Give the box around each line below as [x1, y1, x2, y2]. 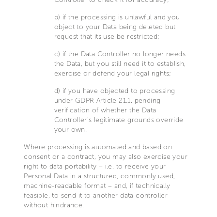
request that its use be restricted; [54, 32, 160, 41]
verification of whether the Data [54, 106, 156, 114]
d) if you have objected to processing [54, 87, 175, 95]
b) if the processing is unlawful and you [54, 13, 180, 21]
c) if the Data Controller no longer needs [54, 50, 186, 58]
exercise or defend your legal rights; [54, 69, 171, 77]
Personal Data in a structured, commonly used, [24, 172, 175, 180]
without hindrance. [24, 201, 84, 209]
